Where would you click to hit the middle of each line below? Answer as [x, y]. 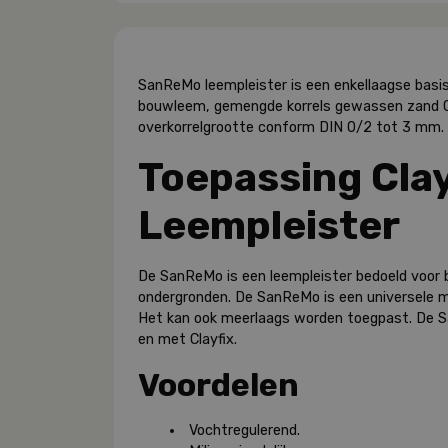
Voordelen [218, 385]
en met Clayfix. [187, 340]
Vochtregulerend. [245, 431]
